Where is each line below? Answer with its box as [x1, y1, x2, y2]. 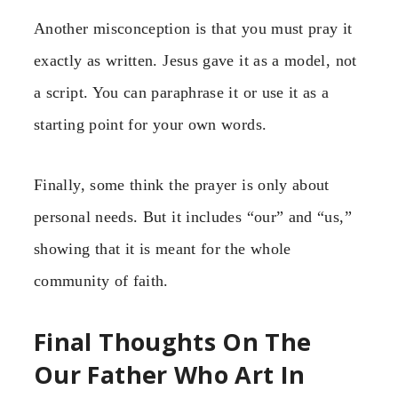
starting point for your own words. [34, 115, 267, 133]
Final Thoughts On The [34, 325, 312, 359]
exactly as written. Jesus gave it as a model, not [34, 51, 357, 69]
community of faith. [34, 272, 169, 290]
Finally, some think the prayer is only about [34, 176, 330, 194]
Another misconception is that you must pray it [34, 19, 353, 37]
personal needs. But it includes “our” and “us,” [34, 208, 352, 226]
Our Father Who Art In [34, 358, 306, 392]
